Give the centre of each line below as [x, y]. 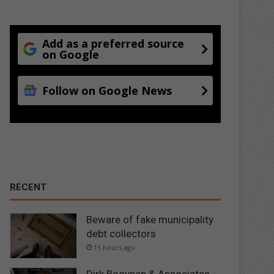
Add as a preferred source [113, 43]
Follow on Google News [107, 90]
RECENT [28, 187]
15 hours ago [115, 247]
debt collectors [121, 233]
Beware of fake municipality [150, 219]
